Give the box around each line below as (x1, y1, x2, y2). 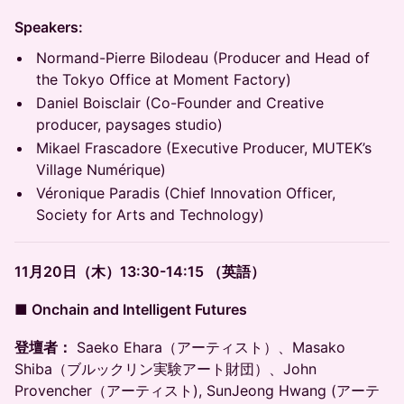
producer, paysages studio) (36, 115, 223, 133)
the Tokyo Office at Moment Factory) (36, 70, 291, 88)
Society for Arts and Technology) (36, 206, 264, 224)
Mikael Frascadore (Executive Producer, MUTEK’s (36, 139, 372, 157)
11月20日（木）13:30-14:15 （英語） (14, 262, 265, 280)
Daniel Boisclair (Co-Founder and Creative (36, 94, 324, 112)
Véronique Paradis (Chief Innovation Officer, (36, 184, 335, 202)
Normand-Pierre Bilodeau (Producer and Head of (36, 49, 370, 67)
